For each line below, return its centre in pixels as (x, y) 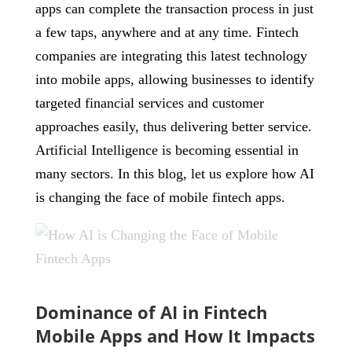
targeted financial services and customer (149, 103)
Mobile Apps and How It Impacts (175, 335)
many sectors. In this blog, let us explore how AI (174, 174)
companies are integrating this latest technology (171, 56)
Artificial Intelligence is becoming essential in (167, 150)
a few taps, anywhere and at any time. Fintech (167, 32)
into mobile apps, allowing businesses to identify (174, 79)
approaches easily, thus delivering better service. (173, 126)
